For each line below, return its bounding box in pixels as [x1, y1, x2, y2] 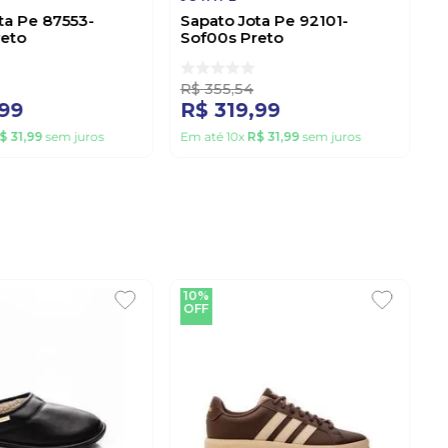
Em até [180, 129, 227, 145]
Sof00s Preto [180, 28, 284, 48]
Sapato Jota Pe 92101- [180, 11, 349, 31]
